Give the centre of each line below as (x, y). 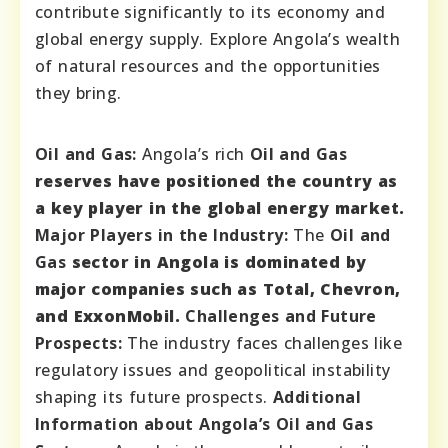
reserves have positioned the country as (216, 181)
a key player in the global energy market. (220, 208)
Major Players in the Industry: (161, 235)
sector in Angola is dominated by (216, 262)
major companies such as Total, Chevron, (218, 289)
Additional (317, 397)
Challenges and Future (281, 316)
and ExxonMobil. (110, 316)
